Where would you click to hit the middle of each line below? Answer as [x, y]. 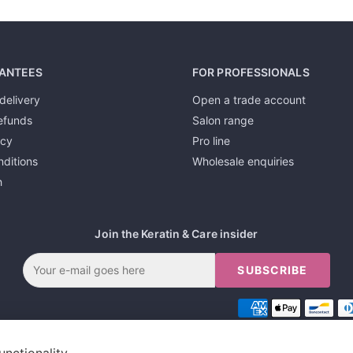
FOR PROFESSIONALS [251, 72]
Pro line [211, 141]
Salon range [223, 120]
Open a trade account [249, 100]
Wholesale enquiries [243, 161]
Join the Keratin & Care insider [176, 234]
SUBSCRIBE [273, 270]
